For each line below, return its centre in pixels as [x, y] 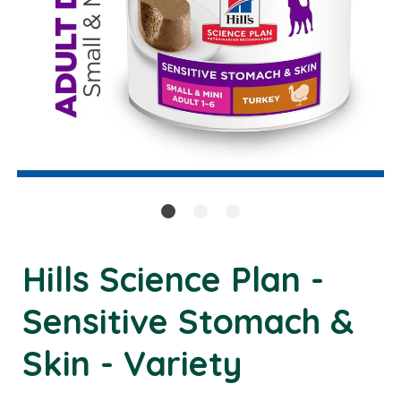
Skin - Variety [132, 363]
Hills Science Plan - [173, 279]
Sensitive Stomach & [188, 321]
